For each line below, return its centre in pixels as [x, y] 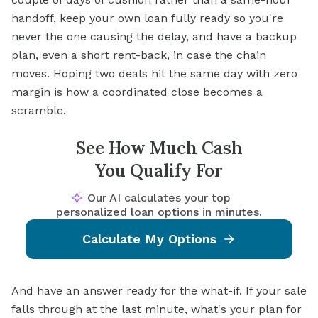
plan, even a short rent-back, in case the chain [139, 55]
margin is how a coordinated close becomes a [137, 92]
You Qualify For [159, 171]
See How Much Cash [159, 148]
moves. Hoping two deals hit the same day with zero [154, 74]
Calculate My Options [149, 239]
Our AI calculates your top [159, 198]
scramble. [39, 111]
